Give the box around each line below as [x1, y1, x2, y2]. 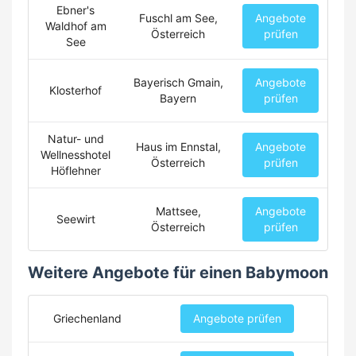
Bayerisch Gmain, [133, 75, 223, 90]
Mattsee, [155, 204, 201, 219]
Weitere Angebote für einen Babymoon [28, 263, 328, 283]
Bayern [160, 91, 196, 106]
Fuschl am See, [138, 11, 218, 25]
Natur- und [47, 132, 104, 146]
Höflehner [50, 164, 101, 178]
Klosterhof [49, 83, 102, 98]
